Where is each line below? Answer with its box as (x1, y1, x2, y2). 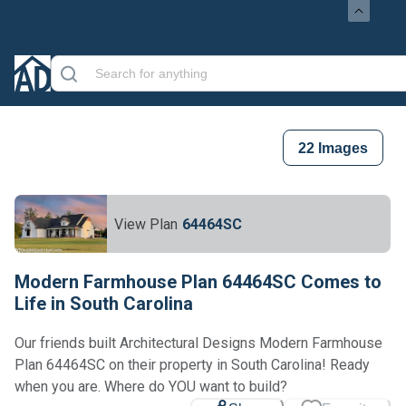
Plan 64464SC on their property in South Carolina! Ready (14, 356, 370, 373)
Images (314, 140, 368, 156)
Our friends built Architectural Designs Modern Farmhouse (14, 334, 382, 352)
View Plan (114, 215, 178, 233)
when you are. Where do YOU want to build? (14, 378, 287, 395)
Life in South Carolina (14, 293, 193, 314)
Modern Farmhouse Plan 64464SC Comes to (14, 271, 382, 293)
